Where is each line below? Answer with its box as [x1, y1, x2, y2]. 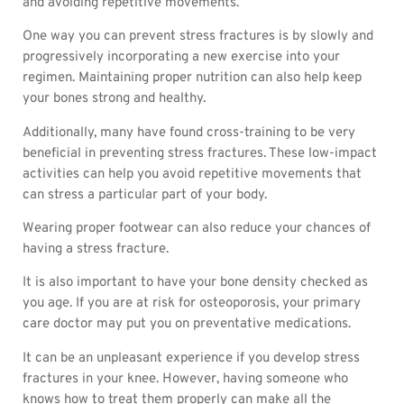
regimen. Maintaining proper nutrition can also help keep [23, 69, 362, 87]
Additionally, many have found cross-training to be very [23, 124, 355, 142]
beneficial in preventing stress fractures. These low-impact [23, 144, 377, 162]
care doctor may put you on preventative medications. [23, 316, 351, 334]
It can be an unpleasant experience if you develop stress [23, 349, 360, 367]
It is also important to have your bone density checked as [23, 274, 368, 292]
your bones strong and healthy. [23, 90, 206, 108]
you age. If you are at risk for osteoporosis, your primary [23, 295, 361, 313]
